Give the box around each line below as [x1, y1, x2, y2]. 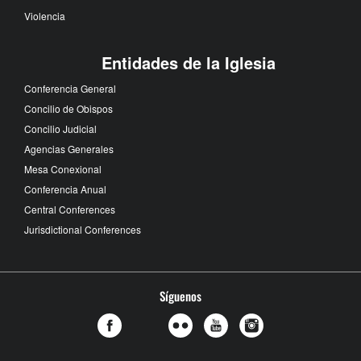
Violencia [24, 9, 65, 23]
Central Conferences [24, 202, 115, 217]
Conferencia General [24, 81, 116, 96]
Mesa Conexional [24, 162, 102, 176]
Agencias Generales [24, 142, 114, 156]
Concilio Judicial [24, 122, 97, 136]
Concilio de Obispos [24, 102, 113, 116]
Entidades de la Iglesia [102, 51, 276, 75]
